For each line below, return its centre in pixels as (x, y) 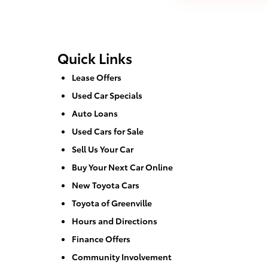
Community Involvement (122, 256)
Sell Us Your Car (103, 149)
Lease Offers (97, 77)
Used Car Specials (107, 95)
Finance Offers (101, 238)
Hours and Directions (115, 220)
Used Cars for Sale (108, 131)
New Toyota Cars (106, 185)
